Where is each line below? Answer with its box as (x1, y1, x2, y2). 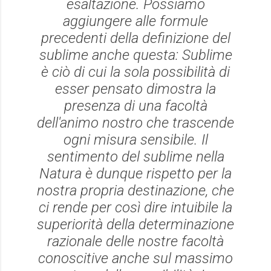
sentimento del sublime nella (47, 148, 224, 165)
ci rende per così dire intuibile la (39, 199, 232, 216)
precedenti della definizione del (41, 30, 230, 47)
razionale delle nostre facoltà (47, 233, 224, 250)
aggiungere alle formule (63, 13, 208, 30)
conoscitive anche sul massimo (38, 250, 233, 267)
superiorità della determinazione (37, 216, 234, 233)
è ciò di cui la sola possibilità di (41, 64, 230, 80)
